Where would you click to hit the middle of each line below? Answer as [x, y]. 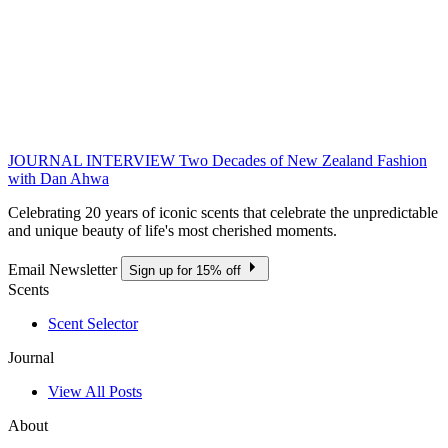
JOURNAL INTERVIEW [91, 161]
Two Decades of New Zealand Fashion [303, 161]
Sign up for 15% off [187, 271]
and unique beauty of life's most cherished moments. [172, 231]
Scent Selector [93, 324]
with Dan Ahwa [58, 179]
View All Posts [95, 392]
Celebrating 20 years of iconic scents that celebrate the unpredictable [223, 213]
